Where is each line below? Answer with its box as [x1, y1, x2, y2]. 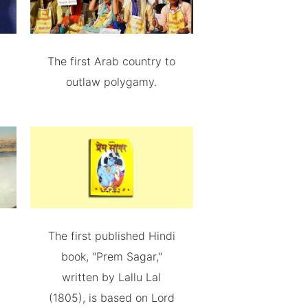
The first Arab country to [47, 54, 176, 69]
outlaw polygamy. [66, 75, 157, 89]
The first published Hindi [47, 229, 175, 243]
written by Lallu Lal [62, 270, 162, 284]
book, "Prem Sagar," [60, 250, 162, 263]
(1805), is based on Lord [48, 291, 175, 305]
